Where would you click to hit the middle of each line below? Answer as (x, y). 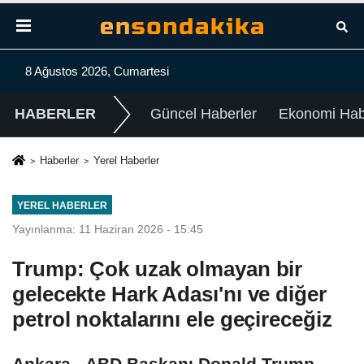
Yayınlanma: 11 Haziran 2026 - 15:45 (108, 229)
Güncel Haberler (203, 114)
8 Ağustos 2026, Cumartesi (97, 71)
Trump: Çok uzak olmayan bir (158, 269)
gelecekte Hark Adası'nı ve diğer (169, 294)
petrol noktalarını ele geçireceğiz (172, 319)
